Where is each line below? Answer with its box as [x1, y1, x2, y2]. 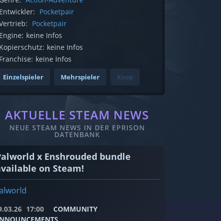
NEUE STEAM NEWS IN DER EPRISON [9, 123, 145, 133]
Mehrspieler [61, 73, 100, 82]
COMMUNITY [53, 204, 98, 214]
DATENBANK [54, 130, 100, 140]
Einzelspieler [3, 73, 43, 82]
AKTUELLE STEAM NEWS [5, 107, 149, 123]
